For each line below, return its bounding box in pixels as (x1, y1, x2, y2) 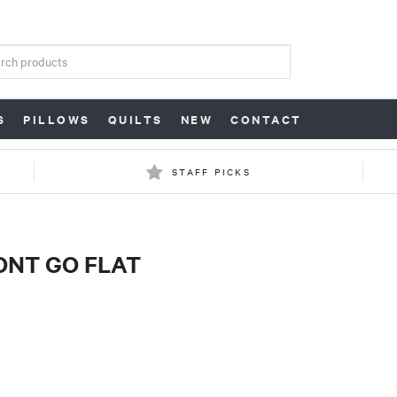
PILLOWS (23, 111, 90, 128)
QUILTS (107, 111, 163, 128)
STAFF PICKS (171, 165, 252, 179)
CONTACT (230, 111, 302, 128)
